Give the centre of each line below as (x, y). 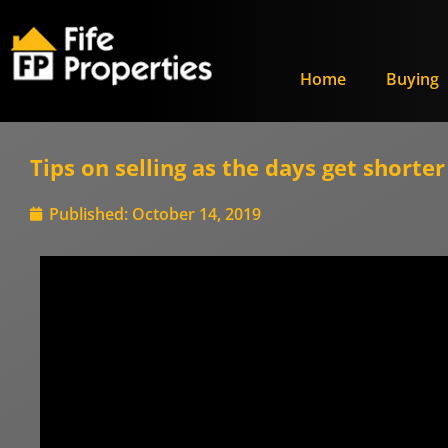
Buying (412, 79)
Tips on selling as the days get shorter (237, 167)
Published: (88, 214)
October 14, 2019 (196, 214)
